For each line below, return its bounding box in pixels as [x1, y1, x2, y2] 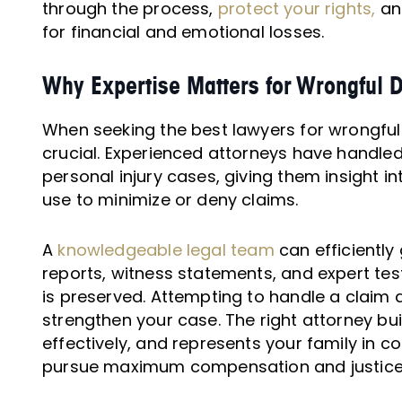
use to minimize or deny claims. [42, 188, 299, 211]
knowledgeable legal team [57, 238, 275, 261]
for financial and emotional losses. [42, 20, 325, 43]
